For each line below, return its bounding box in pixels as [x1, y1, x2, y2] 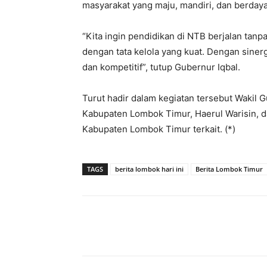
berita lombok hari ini [115, 164, 184, 174]
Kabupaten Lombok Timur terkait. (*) [82, 123, 235, 135]
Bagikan [110, 222, 136, 231]
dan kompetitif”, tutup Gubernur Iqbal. [82, 61, 240, 73]
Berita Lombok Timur [195, 164, 263, 174]
